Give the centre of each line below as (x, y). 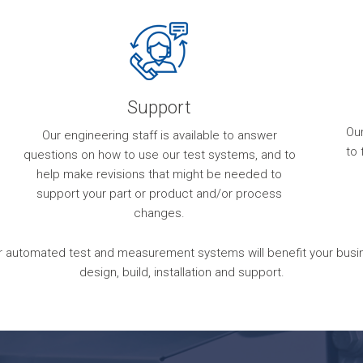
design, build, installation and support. (181, 272)
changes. (160, 213)
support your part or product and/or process (160, 194)
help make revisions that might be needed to (160, 174)
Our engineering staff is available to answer (159, 135)
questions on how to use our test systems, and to (159, 155)
